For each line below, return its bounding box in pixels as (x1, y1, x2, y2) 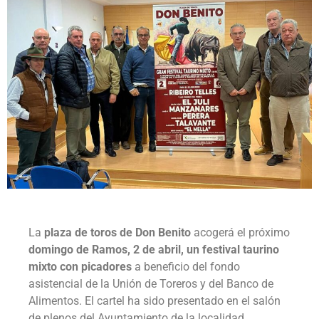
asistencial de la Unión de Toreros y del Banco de (28, 276, 273, 291)
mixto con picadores (28, 259, 132, 273)
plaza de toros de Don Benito (44, 225, 191, 239)
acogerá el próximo (191, 225, 290, 239)
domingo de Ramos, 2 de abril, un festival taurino (28, 242, 279, 256)
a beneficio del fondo (132, 259, 240, 273)
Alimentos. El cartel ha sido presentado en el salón (28, 293, 281, 308)
